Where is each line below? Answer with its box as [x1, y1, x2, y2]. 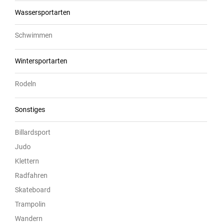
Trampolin [15, 200, 46, 208]
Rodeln [15, 79, 36, 88]
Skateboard [15, 185, 51, 194]
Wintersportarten [15, 56, 67, 65]
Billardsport [15, 128, 51, 136]
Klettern [15, 157, 39, 165]
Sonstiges [15, 105, 45, 113]
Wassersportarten [15, 8, 70, 16]
